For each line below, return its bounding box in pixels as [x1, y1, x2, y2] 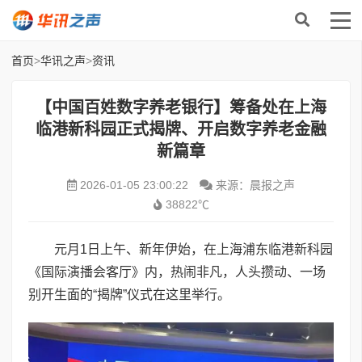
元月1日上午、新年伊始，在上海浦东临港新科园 [54, 242, 333, 256]
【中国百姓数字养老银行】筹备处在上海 [36, 99, 326, 116]
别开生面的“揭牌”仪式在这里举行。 [28, 288, 230, 301]
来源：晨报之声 [213, 179, 295, 192]
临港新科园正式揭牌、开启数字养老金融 [36, 120, 326, 138]
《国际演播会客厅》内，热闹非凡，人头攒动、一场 [28, 265, 326, 279]
